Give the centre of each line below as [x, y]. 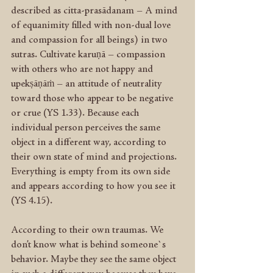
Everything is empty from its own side [92, 172]
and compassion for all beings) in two [90, 40]
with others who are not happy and [83, 69]
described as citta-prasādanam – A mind [95, 11]
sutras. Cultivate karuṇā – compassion [89, 55]
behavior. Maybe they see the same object [95, 260]
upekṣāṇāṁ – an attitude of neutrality [88, 84]
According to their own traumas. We [88, 230]
